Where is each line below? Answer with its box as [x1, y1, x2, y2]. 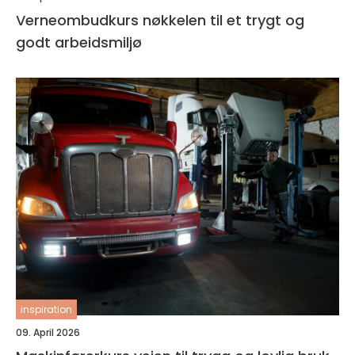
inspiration [21, 303, 72, 317]
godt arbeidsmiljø [16, 32, 142, 53]
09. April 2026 [16, 326, 80, 340]
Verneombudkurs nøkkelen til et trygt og [16, 10, 143, 31]
